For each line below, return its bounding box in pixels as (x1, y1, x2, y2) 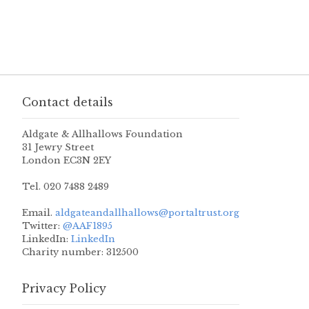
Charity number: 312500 (22, 246, 139, 259)
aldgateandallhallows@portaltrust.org (52, 207, 239, 219)
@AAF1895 (63, 220, 112, 232)
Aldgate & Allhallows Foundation (22, 128, 183, 141)
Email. (22, 207, 52, 219)
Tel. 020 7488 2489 (22, 181, 109, 193)
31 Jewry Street (22, 141, 94, 154)
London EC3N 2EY (22, 154, 111, 167)
